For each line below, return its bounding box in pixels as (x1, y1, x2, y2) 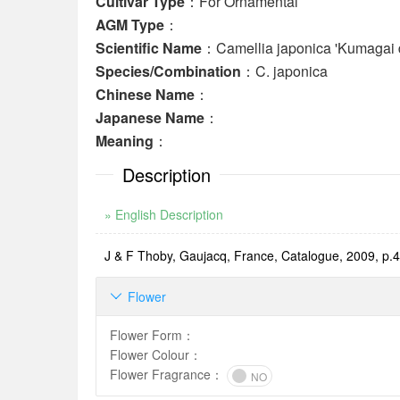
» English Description (104, 205, 223, 223)
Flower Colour (110, 346, 189, 363)
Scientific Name (96, 37, 202, 58)
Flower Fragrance (110, 365, 211, 383)
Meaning (96, 130, 154, 151)
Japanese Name (96, 107, 204, 128)
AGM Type (96, 14, 164, 35)
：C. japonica (241, 61, 328, 81)
